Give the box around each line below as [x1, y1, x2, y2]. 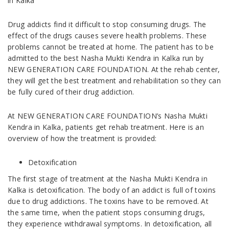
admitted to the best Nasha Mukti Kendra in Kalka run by [8, 53, 204, 63]
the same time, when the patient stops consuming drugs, [8, 208, 205, 218]
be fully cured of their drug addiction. [8, 87, 134, 97]
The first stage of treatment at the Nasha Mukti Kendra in [8, 174, 208, 184]
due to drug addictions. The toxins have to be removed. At [8, 196, 209, 207]
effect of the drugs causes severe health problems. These [8, 31, 207, 41]
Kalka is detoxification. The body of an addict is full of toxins [8, 185, 216, 195]
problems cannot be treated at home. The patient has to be [8, 42, 214, 52]
